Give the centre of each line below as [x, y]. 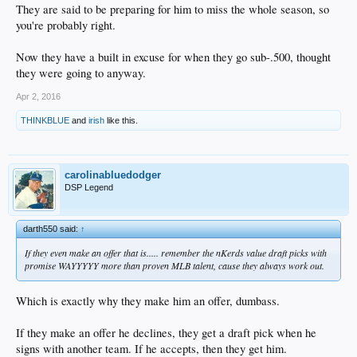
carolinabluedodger [113, 175]
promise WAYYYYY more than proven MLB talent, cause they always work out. [175, 265]
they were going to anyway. [81, 73]
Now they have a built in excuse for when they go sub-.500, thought [173, 57]
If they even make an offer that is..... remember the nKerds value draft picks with [176, 252]
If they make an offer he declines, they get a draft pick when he [166, 332]
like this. [121, 120]
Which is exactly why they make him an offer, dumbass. [148, 300]
